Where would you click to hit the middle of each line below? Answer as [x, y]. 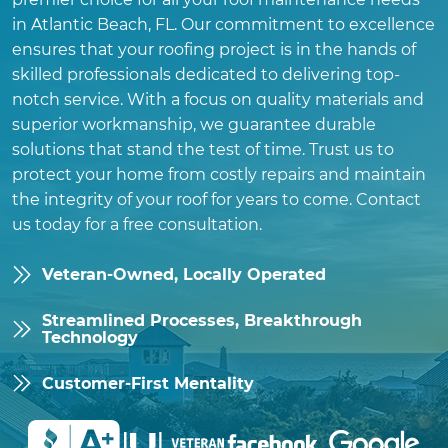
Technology [90, 337]
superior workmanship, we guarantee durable [194, 125]
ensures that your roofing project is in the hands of [214, 50]
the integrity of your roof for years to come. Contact [216, 200]
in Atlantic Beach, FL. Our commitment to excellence [223, 25]
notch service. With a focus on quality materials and [218, 100]
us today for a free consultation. [137, 225]
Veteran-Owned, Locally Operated [184, 275]
